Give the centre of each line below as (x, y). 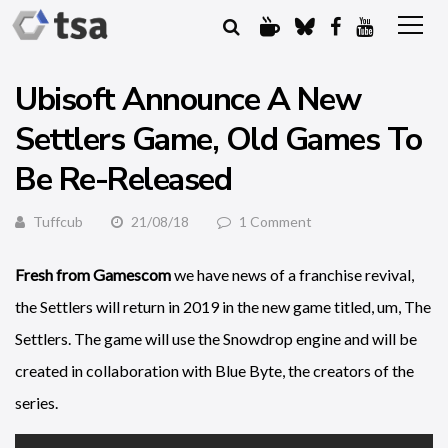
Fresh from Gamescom (93, 274)
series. (36, 402)
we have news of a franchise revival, (292, 274)
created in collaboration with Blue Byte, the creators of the (214, 370)
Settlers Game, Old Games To (218, 139)
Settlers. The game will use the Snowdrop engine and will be (216, 338)
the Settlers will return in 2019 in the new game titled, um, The (223, 306)
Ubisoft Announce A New (187, 99)
